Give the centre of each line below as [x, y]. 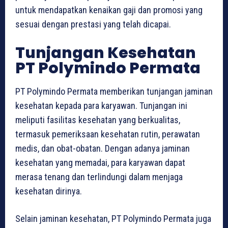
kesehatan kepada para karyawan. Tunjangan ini [101, 105]
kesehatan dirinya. [49, 191]
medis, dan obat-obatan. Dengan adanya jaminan [103, 148]
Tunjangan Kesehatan [106, 53]
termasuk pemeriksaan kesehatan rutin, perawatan [108, 134]
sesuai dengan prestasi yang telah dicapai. [93, 24]
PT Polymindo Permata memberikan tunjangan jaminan [114, 91]
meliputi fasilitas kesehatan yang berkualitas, [98, 120]
